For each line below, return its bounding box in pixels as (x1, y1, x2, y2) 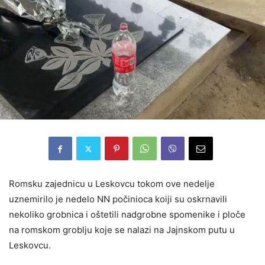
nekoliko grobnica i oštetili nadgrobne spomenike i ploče (9, 209, 245, 221)
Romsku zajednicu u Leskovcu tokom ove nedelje (9, 178, 215, 190)
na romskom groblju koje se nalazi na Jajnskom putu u (9, 224, 235, 236)
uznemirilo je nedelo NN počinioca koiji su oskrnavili (9, 193, 227, 205)
